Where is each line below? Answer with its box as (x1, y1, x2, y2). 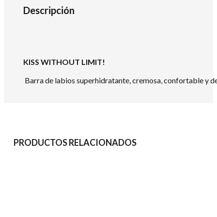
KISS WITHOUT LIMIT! (23, 57, 105, 66)
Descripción (23, 4, 75, 16)
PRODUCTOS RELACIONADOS (14, 137, 137, 148)
